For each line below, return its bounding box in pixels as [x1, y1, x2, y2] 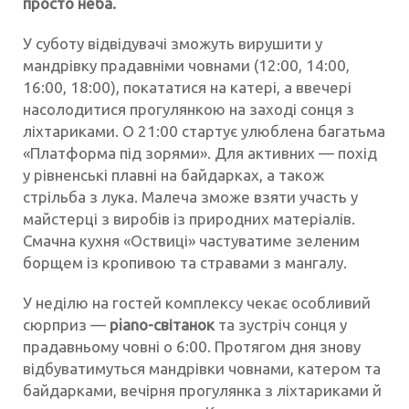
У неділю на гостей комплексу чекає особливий [23, 293, 371, 311]
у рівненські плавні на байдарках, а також [23, 165, 324, 184]
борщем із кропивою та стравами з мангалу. [23, 253, 347, 271]
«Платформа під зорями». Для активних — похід [23, 143, 377, 162]
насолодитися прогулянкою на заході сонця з [23, 100, 354, 118]
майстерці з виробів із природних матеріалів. [23, 209, 355, 227]
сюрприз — [23, 315, 110, 333]
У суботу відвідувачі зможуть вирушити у [23, 34, 322, 52]
